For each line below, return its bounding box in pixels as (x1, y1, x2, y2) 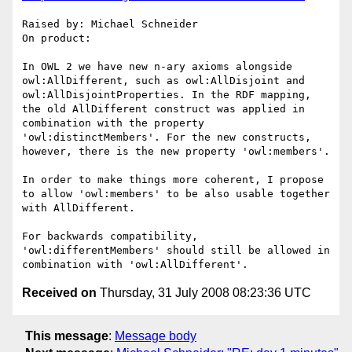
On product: (22, 32, 97, 45)
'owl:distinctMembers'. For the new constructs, (22, 131, 311, 144)
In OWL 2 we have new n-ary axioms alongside (22, 60, 292, 73)
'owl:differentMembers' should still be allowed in (22, 244, 330, 257)
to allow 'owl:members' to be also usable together (22, 188, 330, 200)
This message (25, 328, 108, 343)
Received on (22, 286, 97, 300)
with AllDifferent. (22, 202, 141, 214)
